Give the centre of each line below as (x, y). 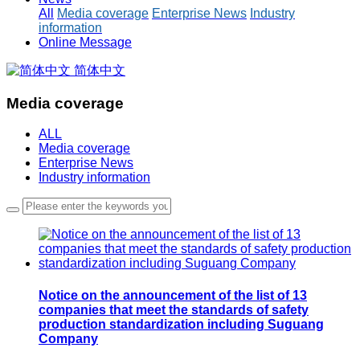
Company (68, 338)
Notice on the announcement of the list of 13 (173, 295)
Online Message (85, 42)
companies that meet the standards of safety (174, 309)
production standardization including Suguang (181, 324)
